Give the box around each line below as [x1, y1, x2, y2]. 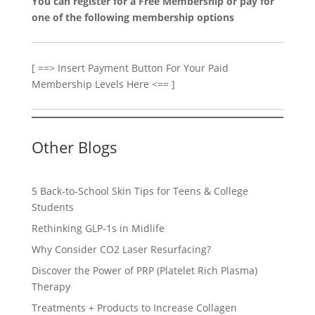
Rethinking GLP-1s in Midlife [31, 221, 165, 235]
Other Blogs [31, 136, 117, 157]
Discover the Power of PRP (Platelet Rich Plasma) [31, 264, 257, 277]
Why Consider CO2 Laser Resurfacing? [31, 243, 211, 256]
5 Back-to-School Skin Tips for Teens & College [31, 184, 248, 198]
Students [31, 200, 74, 214]
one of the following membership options [31, 11, 234, 24]
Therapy [31, 280, 70, 293]
